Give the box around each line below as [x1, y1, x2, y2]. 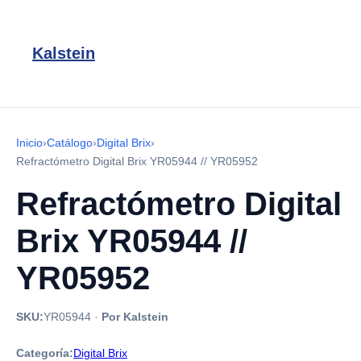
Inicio [16, 136, 43, 149]
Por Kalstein [102, 310, 168, 323]
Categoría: [16, 346, 73, 359]
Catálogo [47, 136, 93, 149]
